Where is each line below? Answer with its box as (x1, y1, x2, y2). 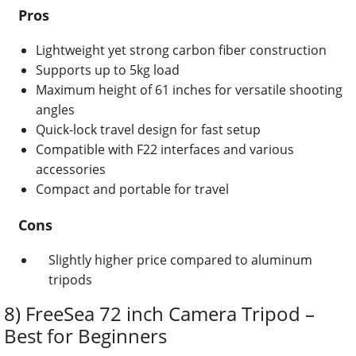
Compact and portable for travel (36, 180, 229, 199)
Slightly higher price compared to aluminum (48, 251, 312, 269)
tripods (48, 271, 92, 289)
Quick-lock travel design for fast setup (36, 121, 261, 139)
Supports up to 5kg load (36, 61, 180, 79)
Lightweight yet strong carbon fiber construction (36, 41, 327, 60)
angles (36, 101, 75, 119)
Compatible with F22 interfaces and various (36, 141, 294, 159)
